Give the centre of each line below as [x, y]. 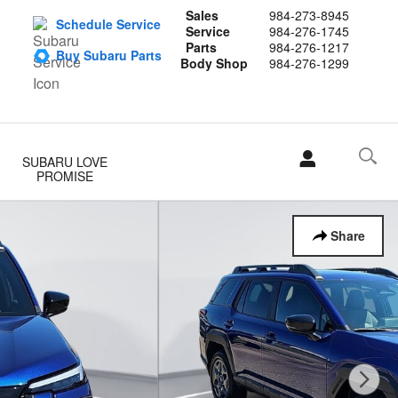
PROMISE [65, 176]
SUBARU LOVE [65, 162]
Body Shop [214, 63]
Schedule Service [108, 24]
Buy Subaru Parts [109, 55]
